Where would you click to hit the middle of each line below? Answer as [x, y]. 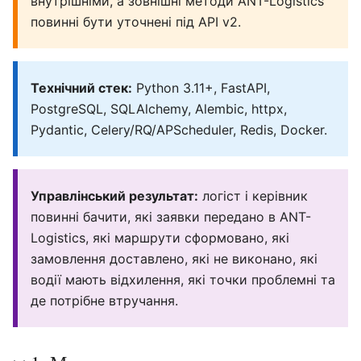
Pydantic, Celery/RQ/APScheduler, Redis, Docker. [179, 130]
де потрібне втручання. [104, 301]
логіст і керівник [253, 196]
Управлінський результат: [114, 196]
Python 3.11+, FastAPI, [201, 88]
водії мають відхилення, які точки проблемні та [183, 280]
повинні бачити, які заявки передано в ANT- [171, 217]
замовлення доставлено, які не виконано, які [174, 259]
